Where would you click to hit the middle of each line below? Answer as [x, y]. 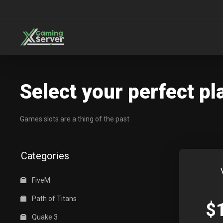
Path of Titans [54, 199]
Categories [43, 156]
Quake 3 [44, 217]
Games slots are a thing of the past [75, 119]
